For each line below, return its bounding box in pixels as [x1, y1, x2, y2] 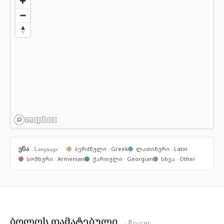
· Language [31, 145, 58, 153]
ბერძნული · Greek [74, 145, 128, 152]
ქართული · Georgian [92, 155, 153, 162]
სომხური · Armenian [26, 155, 84, 162]
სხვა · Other [161, 155, 195, 162]
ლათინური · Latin [136, 145, 187, 152]
